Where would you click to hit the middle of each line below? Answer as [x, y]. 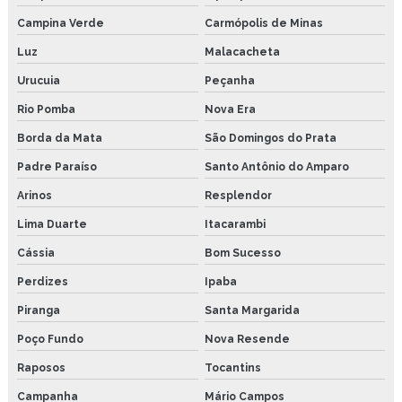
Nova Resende [247, 339]
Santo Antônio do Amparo [276, 166]
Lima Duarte [52, 224]
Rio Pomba [46, 109]
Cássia [36, 253]
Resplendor [238, 195]
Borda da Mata [60, 138]
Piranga [39, 310]
